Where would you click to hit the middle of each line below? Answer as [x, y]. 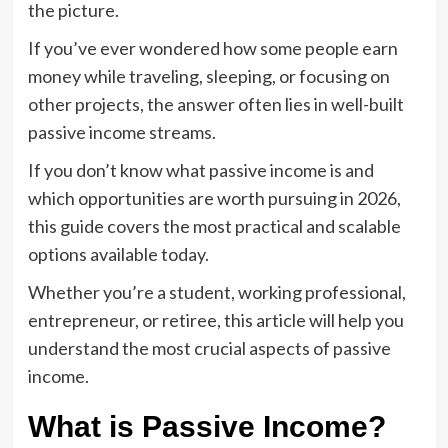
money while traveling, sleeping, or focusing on [208, 75]
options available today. [118, 253]
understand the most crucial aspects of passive [209, 347]
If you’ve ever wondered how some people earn [212, 47]
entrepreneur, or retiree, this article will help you [215, 319]
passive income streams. [121, 131]
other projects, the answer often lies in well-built [215, 103]
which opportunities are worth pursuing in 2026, [214, 197]
